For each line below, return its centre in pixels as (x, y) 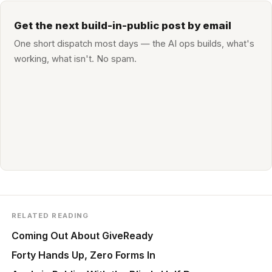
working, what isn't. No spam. (76, 59)
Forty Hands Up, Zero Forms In (84, 255)
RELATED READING (50, 215)
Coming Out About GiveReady (83, 236)
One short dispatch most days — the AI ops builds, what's (134, 44)
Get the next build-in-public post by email (123, 25)
